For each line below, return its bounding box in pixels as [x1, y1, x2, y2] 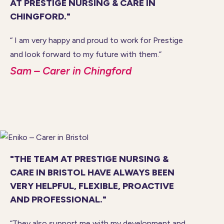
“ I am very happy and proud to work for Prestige [10, 35, 183, 45]
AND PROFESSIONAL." [10, 193, 106, 205]
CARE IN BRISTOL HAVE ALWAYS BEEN [10, 166, 174, 178]
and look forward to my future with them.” [10, 49, 161, 59]
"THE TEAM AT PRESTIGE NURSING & [10, 153, 168, 164]
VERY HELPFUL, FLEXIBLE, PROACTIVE [10, 180, 174, 191]
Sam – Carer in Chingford [10, 64, 131, 77]
